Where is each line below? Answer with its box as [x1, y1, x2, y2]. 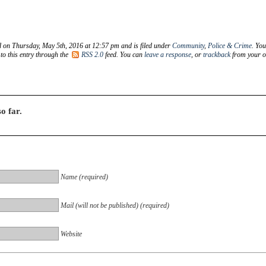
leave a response [144, 50, 191, 59]
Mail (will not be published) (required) [61, 201, 169, 210]
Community [172, 41, 204, 50]
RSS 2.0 [81, 50, 103, 59]
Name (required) [61, 172, 108, 181]
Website [61, 229, 82, 238]
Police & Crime [208, 41, 252, 50]
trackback [203, 50, 230, 59]
